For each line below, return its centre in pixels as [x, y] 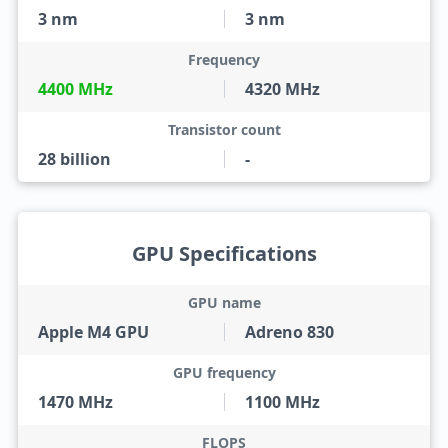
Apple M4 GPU [93, 332]
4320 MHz [282, 89]
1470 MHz [75, 402]
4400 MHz [75, 89]
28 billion [74, 159]
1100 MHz [282, 402]
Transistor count [224, 129]
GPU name [224, 302]
